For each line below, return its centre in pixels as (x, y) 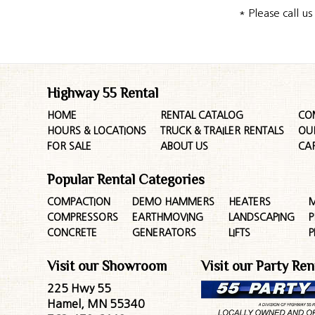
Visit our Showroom (107, 266)
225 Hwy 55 (79, 288)
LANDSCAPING (262, 217)
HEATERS (250, 202)
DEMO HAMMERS (174, 202)
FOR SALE (70, 146)
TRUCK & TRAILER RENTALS (223, 131)
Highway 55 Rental (103, 93)
